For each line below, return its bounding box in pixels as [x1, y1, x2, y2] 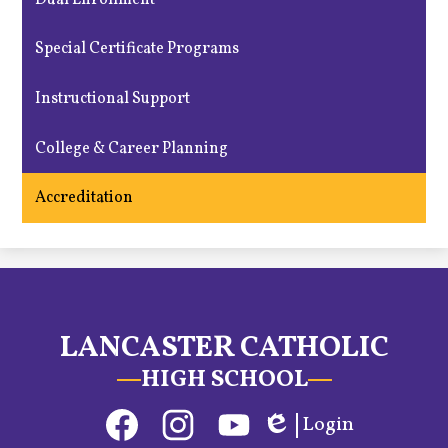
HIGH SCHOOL [140, 363, 308, 398]
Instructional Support [35, 88, 191, 111]
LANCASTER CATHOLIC [59, 327, 389, 370]
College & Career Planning [35, 137, 229, 160]
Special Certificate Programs [35, 38, 240, 61]
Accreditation [35, 187, 134, 210]
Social [58, 396, 102, 419]
